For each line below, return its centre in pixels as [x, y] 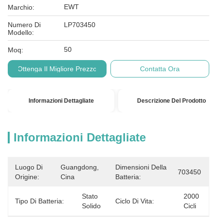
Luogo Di [29, 167]
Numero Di [24, 25]
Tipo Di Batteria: [39, 201]
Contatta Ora [160, 69]
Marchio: [21, 7]
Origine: [27, 177]
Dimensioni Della [141, 167]
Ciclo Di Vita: [135, 201]
